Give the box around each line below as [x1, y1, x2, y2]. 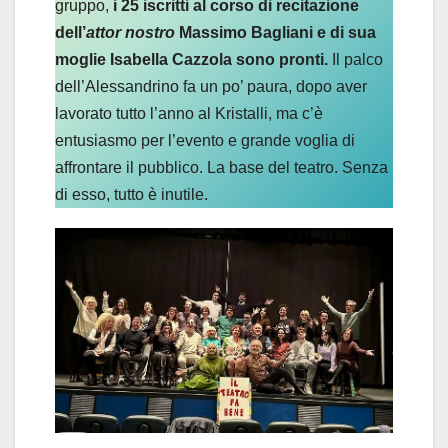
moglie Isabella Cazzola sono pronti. [55, 50, 328, 68]
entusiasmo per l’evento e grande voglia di [55, 131, 355, 149]
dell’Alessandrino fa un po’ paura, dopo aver [55, 77, 367, 95]
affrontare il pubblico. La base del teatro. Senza [55, 158, 388, 176]
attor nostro [86, 23, 175, 41]
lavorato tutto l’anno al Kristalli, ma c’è [55, 104, 323, 122]
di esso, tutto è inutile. [55, 185, 208, 203]
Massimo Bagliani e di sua [175, 23, 376, 41]
